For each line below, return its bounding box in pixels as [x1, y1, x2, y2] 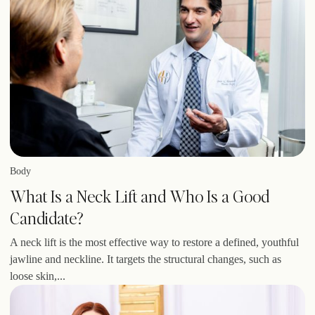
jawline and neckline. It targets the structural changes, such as [10, 253, 281, 266]
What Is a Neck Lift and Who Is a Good [10, 185, 269, 207]
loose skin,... [10, 270, 65, 283]
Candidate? [10, 207, 83, 229]
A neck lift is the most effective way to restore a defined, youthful [10, 236, 299, 249]
